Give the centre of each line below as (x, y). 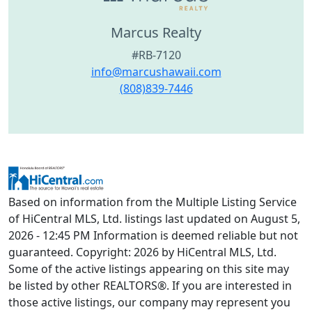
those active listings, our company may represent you (149, 303)
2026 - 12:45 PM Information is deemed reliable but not (153, 236)
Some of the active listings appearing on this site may (149, 269)
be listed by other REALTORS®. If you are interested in (150, 286)
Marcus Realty (156, 33)
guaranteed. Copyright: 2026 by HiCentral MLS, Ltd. (142, 252)
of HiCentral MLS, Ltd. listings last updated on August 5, (154, 219)
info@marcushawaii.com (156, 72)
